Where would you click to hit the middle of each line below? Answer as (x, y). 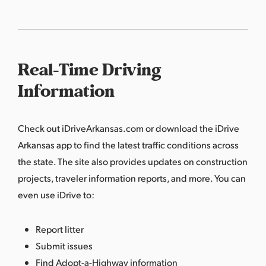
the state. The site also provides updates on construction (133, 161)
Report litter (60, 229)
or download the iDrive (191, 128)
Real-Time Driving (90, 70)
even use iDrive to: (56, 194)
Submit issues (64, 245)
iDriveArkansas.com (103, 128)
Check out (40, 128)
